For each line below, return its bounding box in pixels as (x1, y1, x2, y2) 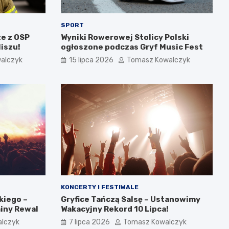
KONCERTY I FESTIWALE (60, 183, 139, 191)
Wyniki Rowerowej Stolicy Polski (60, 33, 189, 42)
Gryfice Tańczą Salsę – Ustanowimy (60, 194, 200, 204)
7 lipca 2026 (68, 217, 110, 226)
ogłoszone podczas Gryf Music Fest (60, 42, 203, 52)
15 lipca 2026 (68, 56, 113, 65)
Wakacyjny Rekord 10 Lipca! (60, 204, 169, 214)
